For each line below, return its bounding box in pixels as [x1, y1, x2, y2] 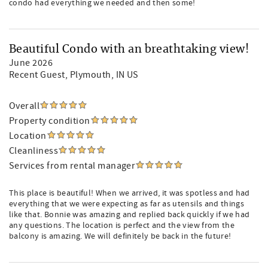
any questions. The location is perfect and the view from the [9, 220, 235, 231]
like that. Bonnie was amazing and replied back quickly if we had [9, 209, 250, 220]
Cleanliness [9, 145, 59, 157]
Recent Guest [9, 69, 65, 81]
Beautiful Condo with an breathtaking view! [9, 44, 249, 55]
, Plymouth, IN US [65, 69, 139, 81]
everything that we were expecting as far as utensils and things [9, 199, 245, 209]
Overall [9, 100, 40, 112]
